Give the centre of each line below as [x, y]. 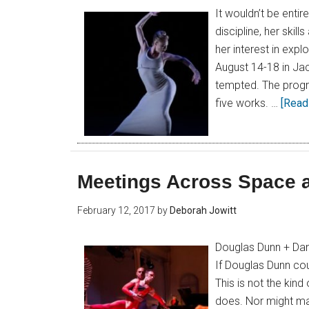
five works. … [248, 103]
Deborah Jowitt [203, 210]
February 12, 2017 [116, 210]
